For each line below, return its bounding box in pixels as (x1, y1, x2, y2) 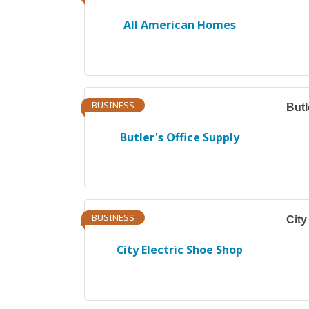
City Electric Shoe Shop (116, 241, 243, 257)
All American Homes (123, 17, 236, 32)
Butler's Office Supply (119, 129, 239, 145)
